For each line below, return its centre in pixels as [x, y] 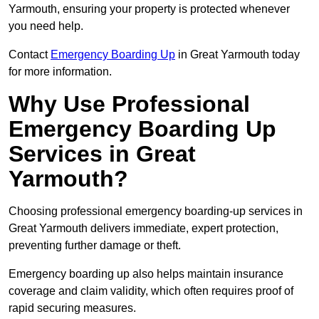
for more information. [60, 72]
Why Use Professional [129, 104]
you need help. [46, 26]
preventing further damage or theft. [95, 246]
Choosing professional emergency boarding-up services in [156, 211]
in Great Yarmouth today [237, 55]
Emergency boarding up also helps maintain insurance [146, 274]
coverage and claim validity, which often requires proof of [151, 291]
